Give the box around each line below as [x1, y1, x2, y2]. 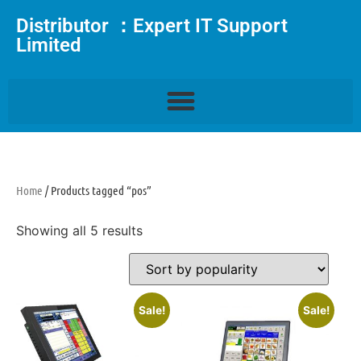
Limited [16, 34, 81, 56]
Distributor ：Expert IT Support [16, 15, 288, 37]
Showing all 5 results [16, 222, 143, 239]
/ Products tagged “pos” [43, 182, 151, 197]
